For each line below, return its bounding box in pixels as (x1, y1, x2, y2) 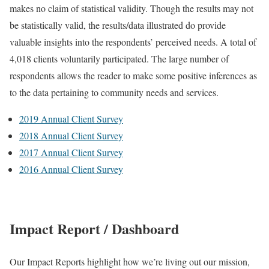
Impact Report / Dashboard (10, 218, 179, 240)
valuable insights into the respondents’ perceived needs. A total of (10, 35, 256, 49)
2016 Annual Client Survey (19, 163, 123, 176)
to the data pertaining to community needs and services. (10, 86, 219, 99)
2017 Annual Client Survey (19, 146, 123, 159)
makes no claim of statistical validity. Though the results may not (10, 2, 253, 15)
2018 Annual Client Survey (19, 129, 123, 142)
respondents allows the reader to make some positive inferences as (10, 69, 257, 82)
